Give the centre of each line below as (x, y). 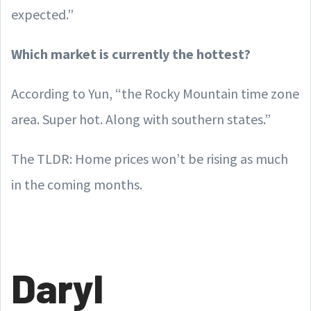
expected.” (42, 14)
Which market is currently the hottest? (131, 53)
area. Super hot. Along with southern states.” (141, 119)
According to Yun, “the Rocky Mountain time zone (155, 93)
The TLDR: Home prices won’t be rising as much (150, 158)
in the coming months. (77, 184)
